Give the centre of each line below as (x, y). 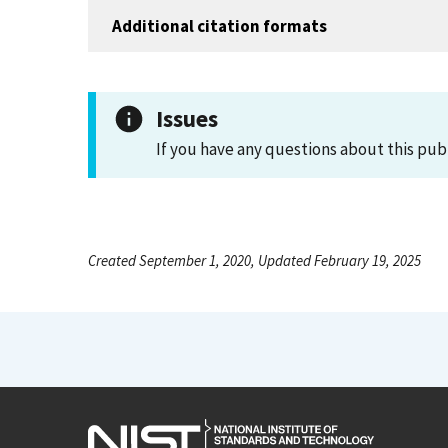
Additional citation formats (219, 25)
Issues (187, 118)
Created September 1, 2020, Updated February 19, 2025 (254, 260)
